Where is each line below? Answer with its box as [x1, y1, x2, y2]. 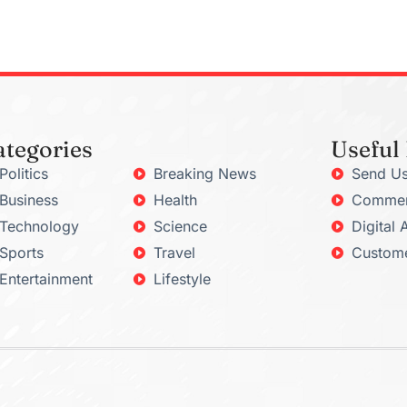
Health [153, 191, 197, 210]
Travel [153, 243, 195, 263]
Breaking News [153, 164, 256, 184]
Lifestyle [153, 270, 211, 289]
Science [153, 217, 207, 236]
